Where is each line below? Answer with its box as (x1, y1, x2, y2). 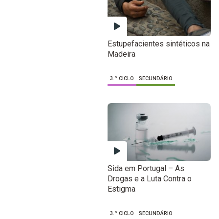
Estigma (107, 184, 135, 194)
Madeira (107, 49, 135, 59)
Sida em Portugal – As (107, 163, 184, 173)
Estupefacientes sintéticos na (107, 39, 210, 49)
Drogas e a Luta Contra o (107, 174, 192, 183)
